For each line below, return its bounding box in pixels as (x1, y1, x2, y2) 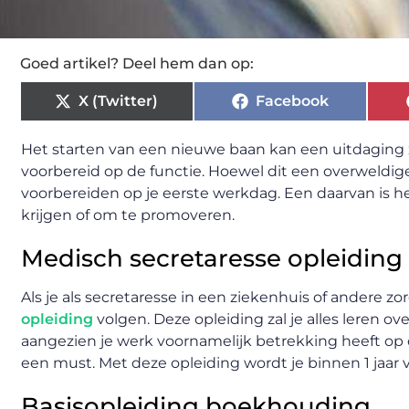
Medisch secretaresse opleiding (21, 244, 403, 273)
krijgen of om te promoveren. (21, 206, 235, 224)
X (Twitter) (79, 92, 159, 110)
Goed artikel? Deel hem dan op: (20, 55, 254, 72)
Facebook (255, 92, 329, 110)
